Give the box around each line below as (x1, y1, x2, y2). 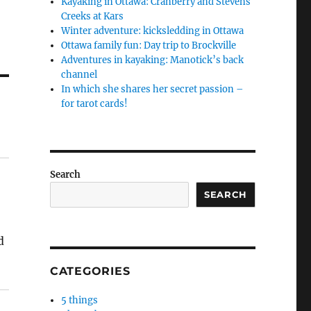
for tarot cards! (61, 98, 128, 110)
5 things (61, 294, 99, 307)
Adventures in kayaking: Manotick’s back (61, 54, 244, 67)
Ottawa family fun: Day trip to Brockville (61, 40, 237, 52)
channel (61, 69, 98, 81)
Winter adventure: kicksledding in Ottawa (61, 25, 244, 37)
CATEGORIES (49, 264, 131, 278)
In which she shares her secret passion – (61, 83, 244, 96)
